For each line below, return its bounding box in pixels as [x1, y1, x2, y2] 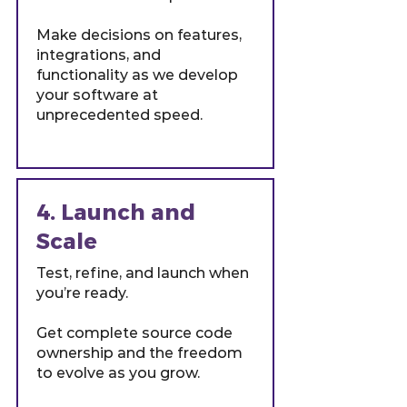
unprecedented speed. [36, 106, 203, 124]
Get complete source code [36, 324, 233, 342]
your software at [36, 86, 158, 104]
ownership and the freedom [36, 344, 243, 362]
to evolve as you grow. [36, 364, 200, 382]
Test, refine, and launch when [36, 264, 249, 282]
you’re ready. [36, 284, 128, 302]
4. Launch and [36, 198, 195, 227]
